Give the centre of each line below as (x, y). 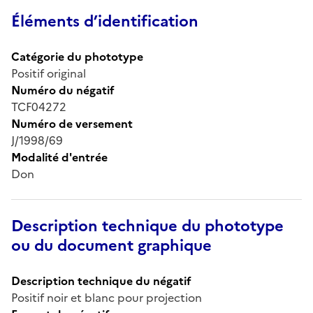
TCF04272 (39, 107)
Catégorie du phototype (77, 56)
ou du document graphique (111, 245)
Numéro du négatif (63, 90)
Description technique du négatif (101, 281)
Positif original (49, 73)
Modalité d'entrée (59, 157)
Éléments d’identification (105, 21)
